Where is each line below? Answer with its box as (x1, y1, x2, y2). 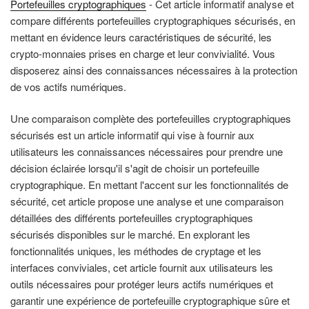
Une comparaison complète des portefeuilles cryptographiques (10, 111, 291, 126)
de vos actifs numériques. (10, 79, 126, 94)
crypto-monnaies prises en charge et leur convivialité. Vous (10, 46, 275, 61)
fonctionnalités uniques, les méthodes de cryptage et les (10, 243, 261, 259)
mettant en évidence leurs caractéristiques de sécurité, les (10, 29, 272, 44)
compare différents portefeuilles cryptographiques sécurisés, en (10, 12, 295, 28)
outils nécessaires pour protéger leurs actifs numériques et (10, 277, 273, 292)
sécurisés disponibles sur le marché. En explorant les (10, 227, 250, 242)
